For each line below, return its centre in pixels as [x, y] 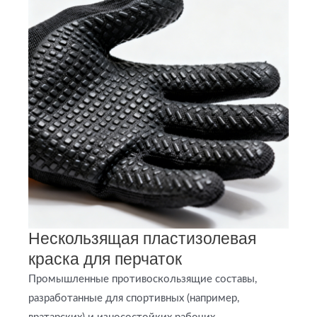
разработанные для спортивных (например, [134, 299]
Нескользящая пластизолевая [142, 239]
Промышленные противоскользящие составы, [143, 279]
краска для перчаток [105, 259]
